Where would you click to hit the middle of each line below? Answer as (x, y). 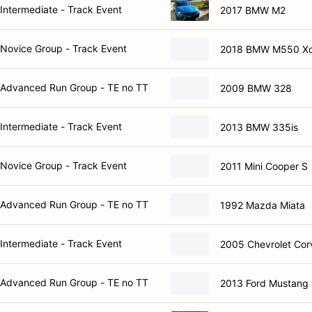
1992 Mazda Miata (263, 205)
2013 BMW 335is (259, 127)
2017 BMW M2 (253, 10)
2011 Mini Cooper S (264, 166)
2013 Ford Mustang (264, 283)
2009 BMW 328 (256, 88)
